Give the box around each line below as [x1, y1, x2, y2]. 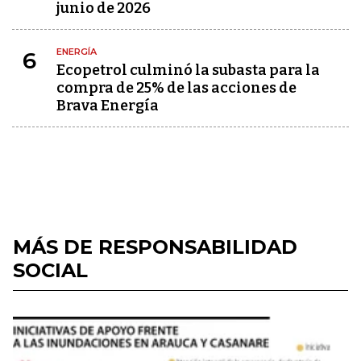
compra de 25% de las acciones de [56, 79, 297, 97]
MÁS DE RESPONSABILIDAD [13, 235, 297, 259]
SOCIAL [13, 259, 88, 282]
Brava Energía [56, 97, 159, 114]
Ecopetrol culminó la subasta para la [56, 61, 320, 79]
